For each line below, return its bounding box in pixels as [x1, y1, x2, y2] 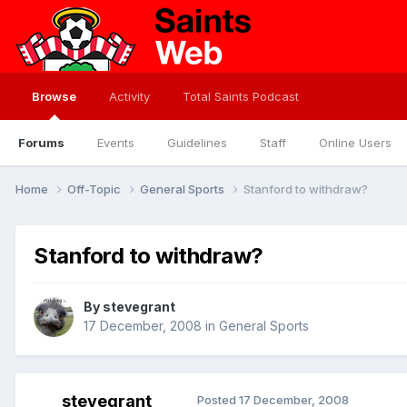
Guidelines [167, 135, 227, 150]
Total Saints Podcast [183, 89, 299, 104]
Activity [109, 89, 150, 104]
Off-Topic [67, 181, 124, 196]
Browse [32, 89, 76, 104]
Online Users [319, 135, 392, 150]
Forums [18, 135, 65, 150]
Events [97, 135, 134, 150]
